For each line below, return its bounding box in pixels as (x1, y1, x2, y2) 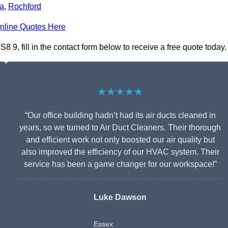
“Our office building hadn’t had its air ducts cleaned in (24, 111, 216, 120)
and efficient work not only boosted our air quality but (25, 135, 215, 145)
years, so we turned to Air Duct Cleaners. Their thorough (19, 123, 221, 132)
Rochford (8, 2, 41, 11)
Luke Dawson (94, 193, 147, 202)
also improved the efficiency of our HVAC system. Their (21, 148, 219, 157)
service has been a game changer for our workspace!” (23, 160, 217, 169)
